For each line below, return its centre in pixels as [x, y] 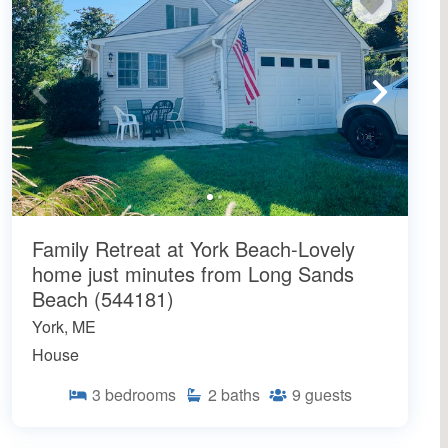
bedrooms [140, 394]
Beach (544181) [103, 298]
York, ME [64, 326]
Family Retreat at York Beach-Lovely [193, 248]
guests [328, 394]
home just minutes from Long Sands [193, 273]
